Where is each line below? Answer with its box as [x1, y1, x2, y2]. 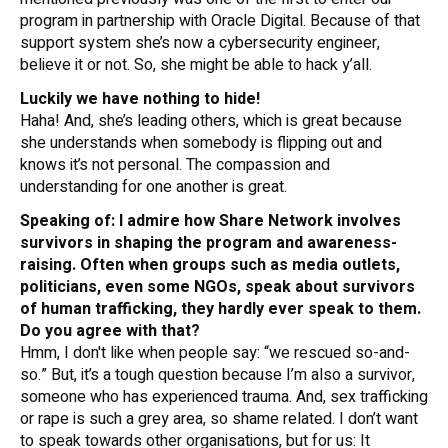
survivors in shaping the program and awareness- [20, 231, 397, 256]
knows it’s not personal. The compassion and [20, 153, 330, 178]
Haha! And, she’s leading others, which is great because [20, 109, 402, 134]
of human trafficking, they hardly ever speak [20, 297, 358, 322]
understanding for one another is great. [20, 175, 291, 200]
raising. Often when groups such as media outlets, [20, 253, 400, 278]
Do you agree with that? [20, 319, 204, 344]
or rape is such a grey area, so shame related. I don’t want [20, 407, 418, 432]
